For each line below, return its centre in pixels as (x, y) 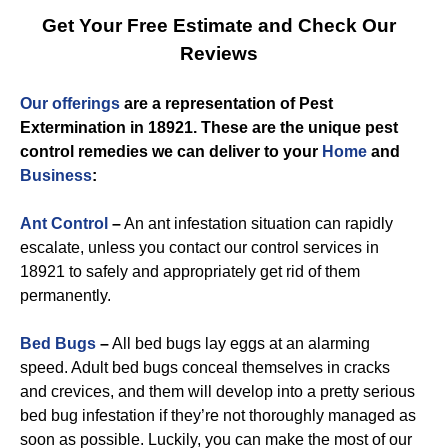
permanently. (65, 295)
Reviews (219, 53)
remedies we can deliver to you (193, 151)
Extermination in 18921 (106, 127)
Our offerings (70, 103)
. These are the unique (279, 127)
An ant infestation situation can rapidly (257, 223)
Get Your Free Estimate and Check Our (219, 25)
